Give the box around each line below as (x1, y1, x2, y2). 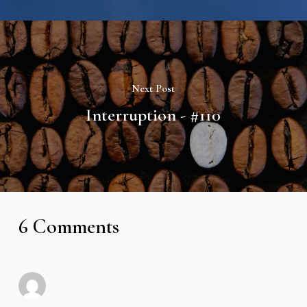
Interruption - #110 (86, 104, 221, 125)
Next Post (132, 82, 175, 95)
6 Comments (18, 213, 119, 239)
